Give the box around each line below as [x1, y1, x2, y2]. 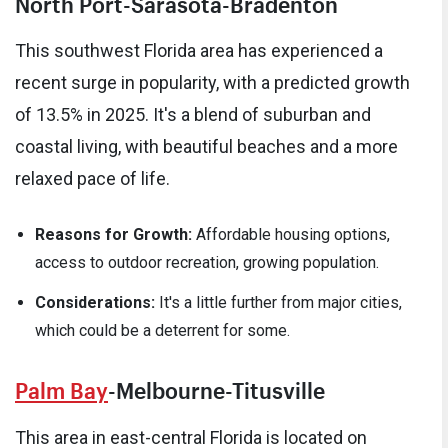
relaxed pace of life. [15, 168, 170, 190]
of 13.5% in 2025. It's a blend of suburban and [15, 104, 371, 126]
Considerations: [35, 293, 155, 313]
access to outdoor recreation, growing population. [35, 253, 379, 273]
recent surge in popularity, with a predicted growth [15, 72, 410, 94]
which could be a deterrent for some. [35, 321, 290, 341]
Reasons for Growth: [35, 225, 192, 245]
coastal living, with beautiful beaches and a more [15, 136, 398, 158]
